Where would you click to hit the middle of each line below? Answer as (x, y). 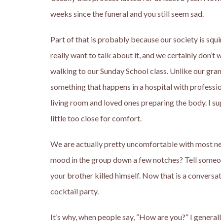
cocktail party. (74, 191)
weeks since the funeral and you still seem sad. (127, 14)
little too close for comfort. (96, 118)
